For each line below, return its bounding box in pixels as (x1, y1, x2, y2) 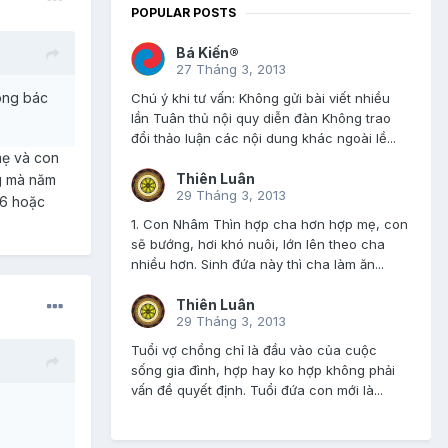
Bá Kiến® (176, 44, 239, 62)
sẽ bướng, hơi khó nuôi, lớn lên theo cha (131, 236, 385, 253)
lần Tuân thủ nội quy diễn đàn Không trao (131, 110, 391, 127)
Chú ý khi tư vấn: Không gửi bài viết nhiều (131, 90, 390, 107)
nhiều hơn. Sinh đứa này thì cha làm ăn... (131, 256, 384, 273)
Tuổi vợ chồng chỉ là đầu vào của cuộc (131, 342, 377, 359)
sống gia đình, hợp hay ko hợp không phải (131, 362, 395, 379)
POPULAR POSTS (131, 5, 236, 21)
